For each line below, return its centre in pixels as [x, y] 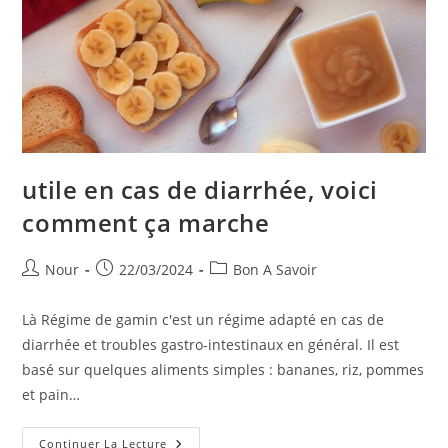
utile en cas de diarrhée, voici [200, 189]
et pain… [51, 394]
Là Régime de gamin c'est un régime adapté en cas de [203, 319]
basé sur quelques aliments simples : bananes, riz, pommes [223, 369]
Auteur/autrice [70, 268]
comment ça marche [146, 222]
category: [240, 289]
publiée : [125, 289]
